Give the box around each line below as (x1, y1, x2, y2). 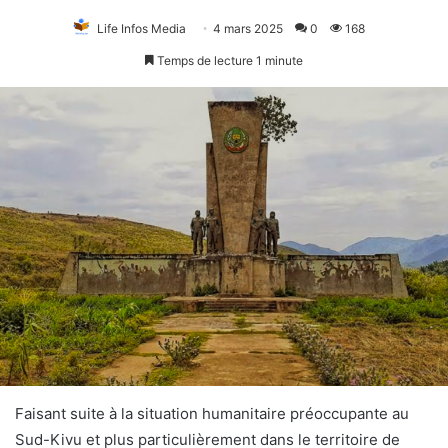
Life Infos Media (97, 20, 186, 36)
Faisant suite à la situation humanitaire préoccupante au (15, 404, 409, 424)
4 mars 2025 (213, 20, 283, 36)
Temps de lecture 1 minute (154, 52, 303, 68)
